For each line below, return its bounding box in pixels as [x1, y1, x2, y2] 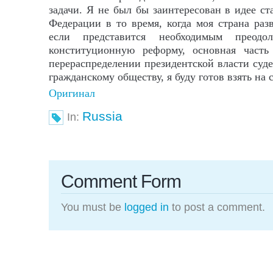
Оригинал [49, 87, 95, 99]
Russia [82, 109, 122, 123]
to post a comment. [169, 201, 265, 213]
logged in [124, 201, 169, 213]
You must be [61, 201, 124, 213]
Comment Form [61, 171, 181, 191]
